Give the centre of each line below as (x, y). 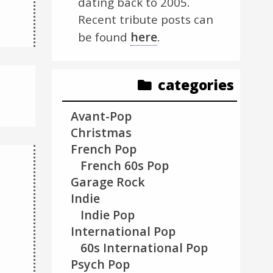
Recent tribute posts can (146, 19)
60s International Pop (144, 247)
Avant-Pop (101, 116)
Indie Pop (108, 214)
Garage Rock (108, 182)
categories (196, 85)
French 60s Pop (125, 165)
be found (105, 37)
